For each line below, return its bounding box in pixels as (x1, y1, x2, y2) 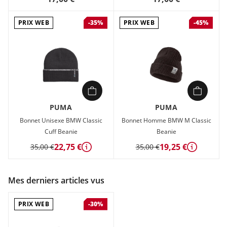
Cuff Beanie (44, 127, 78, 136)
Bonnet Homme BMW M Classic (121, 116, 211, 125)
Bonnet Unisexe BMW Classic (19, 116, 102, 125)
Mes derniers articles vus (8, 174, 104, 186)
